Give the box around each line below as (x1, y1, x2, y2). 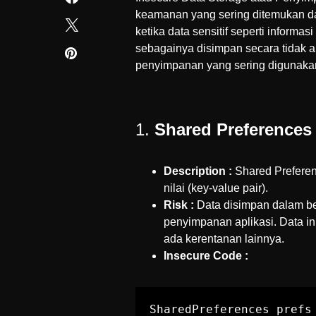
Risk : (164, 199, 194, 211)
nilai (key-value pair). (164, 182, 268, 194)
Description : (164, 165, 232, 177)
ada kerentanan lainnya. (164, 233, 284, 245)
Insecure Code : (164, 250, 248, 262)
